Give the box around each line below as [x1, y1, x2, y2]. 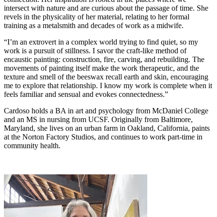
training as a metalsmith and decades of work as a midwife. [4, 21, 184, 30]
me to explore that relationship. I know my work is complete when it [4, 81, 212, 90]
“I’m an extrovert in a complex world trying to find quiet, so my [4, 37, 198, 46]
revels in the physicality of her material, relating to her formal [4, 12, 189, 21]
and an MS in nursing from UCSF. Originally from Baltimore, [4, 115, 193, 124]
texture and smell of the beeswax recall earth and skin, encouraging [4, 72, 208, 81]
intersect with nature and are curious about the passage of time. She [4, 3, 208, 12]
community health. [4, 141, 61, 150]
